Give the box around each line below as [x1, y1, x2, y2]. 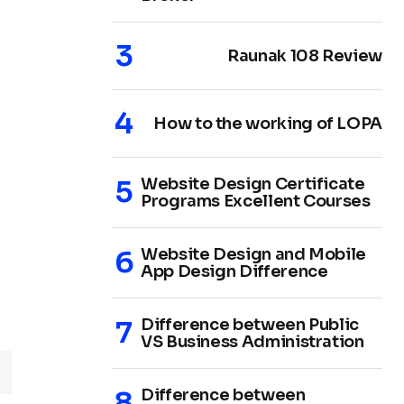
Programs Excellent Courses [141, 190, 371, 211]
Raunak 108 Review [227, 45, 382, 66]
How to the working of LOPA [153, 113, 382, 133]
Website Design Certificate [141, 173, 365, 194]
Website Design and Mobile [141, 243, 366, 264]
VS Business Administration [141, 331, 364, 352]
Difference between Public [141, 314, 359, 335]
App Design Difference [141, 261, 328, 281]
